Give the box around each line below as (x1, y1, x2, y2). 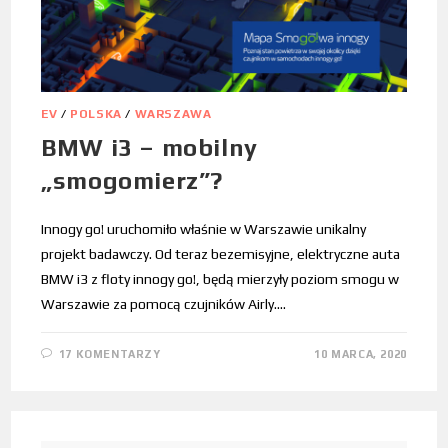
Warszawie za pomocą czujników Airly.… (41, 296, 287, 313)
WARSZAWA (134, 107, 212, 122)
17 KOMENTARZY (58, 348, 161, 361)
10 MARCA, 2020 (314, 348, 407, 361)
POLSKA (70, 107, 122, 122)
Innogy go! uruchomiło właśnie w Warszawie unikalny (41, 221, 367, 238)
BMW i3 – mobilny (41, 134, 258, 162)
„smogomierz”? (41, 167, 224, 195)
